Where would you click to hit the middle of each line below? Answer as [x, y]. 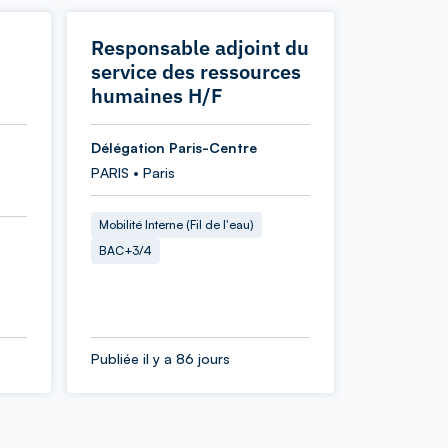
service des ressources [196, 71]
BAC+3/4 [125, 250]
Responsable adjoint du [200, 47]
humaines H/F [157, 95]
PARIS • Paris [133, 172]
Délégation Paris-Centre [174, 147]
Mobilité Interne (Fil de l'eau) [176, 224]
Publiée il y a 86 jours [160, 358]
